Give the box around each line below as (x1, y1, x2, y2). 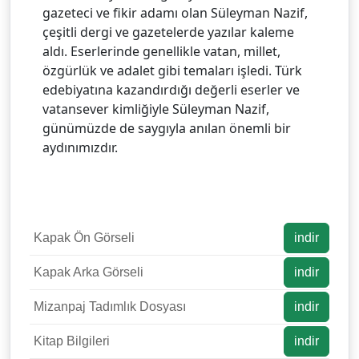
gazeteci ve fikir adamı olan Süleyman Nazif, (42, 3, 308, 22)
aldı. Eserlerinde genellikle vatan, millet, (42, 42, 280, 60)
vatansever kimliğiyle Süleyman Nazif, (42, 99, 269, 118)
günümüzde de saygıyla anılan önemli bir (42, 119, 291, 137)
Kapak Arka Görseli (34, 264, 143, 279)
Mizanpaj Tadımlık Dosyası (34, 299, 186, 313)
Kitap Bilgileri (34, 333, 110, 348)
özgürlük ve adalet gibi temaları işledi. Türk (42, 61, 302, 79)
